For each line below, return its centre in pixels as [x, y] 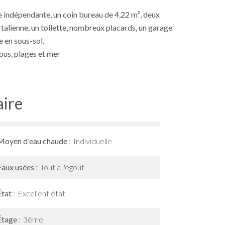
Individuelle [93, 141]
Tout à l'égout [62, 167]
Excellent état [41, 193]
